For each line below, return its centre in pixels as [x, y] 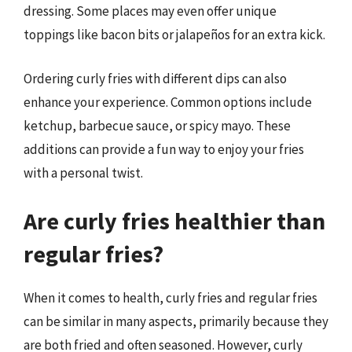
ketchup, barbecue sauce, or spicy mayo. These [157, 125]
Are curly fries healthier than [174, 221]
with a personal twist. [83, 172]
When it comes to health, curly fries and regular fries [170, 298]
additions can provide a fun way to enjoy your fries [164, 149]
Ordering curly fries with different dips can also [155, 78]
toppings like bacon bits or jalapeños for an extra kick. [174, 35]
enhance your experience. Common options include [168, 102]
